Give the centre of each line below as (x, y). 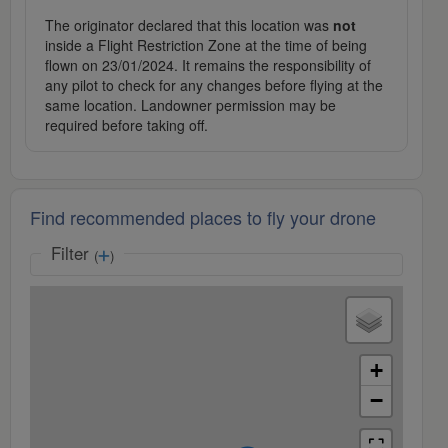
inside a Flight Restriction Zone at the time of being (206, 45)
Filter (72, 253)
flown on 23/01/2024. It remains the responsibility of (208, 65)
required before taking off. (126, 125)
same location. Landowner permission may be (190, 105)
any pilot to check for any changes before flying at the (214, 85)
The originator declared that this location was (189, 25)
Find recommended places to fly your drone (203, 217)
